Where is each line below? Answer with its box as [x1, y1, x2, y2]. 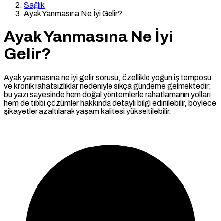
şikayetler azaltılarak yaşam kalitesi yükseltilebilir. [4, 107, 171, 115]
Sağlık [24, 1, 45, 9]
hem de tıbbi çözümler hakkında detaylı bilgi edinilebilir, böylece [4, 98, 216, 107]
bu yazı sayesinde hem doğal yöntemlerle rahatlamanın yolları [4, 90, 211, 99]
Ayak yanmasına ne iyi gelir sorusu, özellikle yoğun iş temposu [4, 73, 211, 82]
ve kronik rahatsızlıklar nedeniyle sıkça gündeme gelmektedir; [4, 81, 211, 90]
